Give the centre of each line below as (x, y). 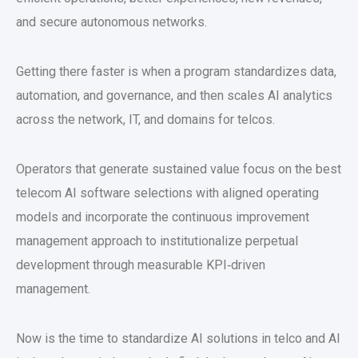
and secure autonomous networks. (111, 22)
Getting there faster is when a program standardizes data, (176, 72)
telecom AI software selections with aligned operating (167, 193)
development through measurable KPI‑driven (141, 265)
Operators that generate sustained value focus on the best (179, 169)
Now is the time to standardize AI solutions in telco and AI (178, 338)
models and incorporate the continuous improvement (163, 217)
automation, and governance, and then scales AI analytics (174, 95)
